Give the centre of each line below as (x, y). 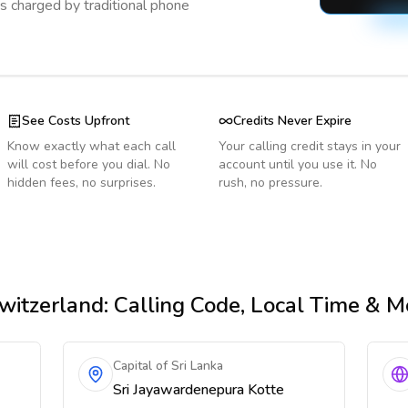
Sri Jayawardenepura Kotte (199, 390)
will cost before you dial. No (89, 164)
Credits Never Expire (292, 121)
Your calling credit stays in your (310, 146)
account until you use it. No (298, 164)
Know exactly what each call (92, 146)
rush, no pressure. (270, 183)
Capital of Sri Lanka (168, 366)
